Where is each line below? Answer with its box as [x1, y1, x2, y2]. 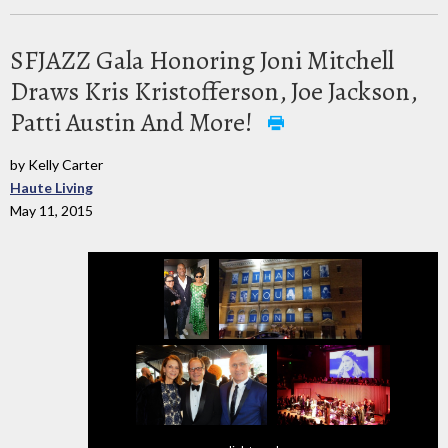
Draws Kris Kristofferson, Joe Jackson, [10, 73, 417, 109]
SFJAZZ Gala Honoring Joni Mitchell [10, 42, 394, 78]
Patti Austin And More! [10, 104, 258, 140]
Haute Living [10, 178, 93, 196]
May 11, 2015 [10, 201, 93, 219]
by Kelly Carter [10, 155, 103, 173]
